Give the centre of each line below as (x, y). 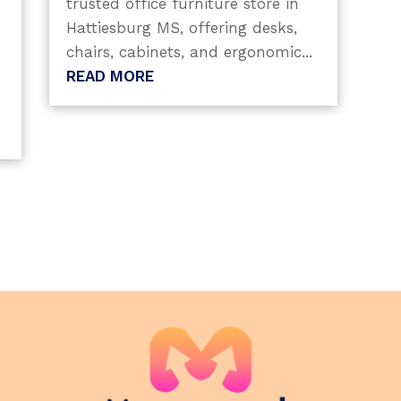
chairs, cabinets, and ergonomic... (189, 51)
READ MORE (110, 76)
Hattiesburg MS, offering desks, (181, 27)
